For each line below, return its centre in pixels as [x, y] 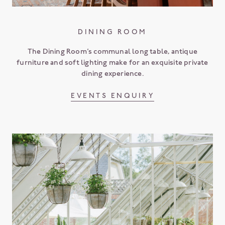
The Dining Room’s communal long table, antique [113, 51]
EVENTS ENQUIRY [113, 95]
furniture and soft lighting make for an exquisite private [113, 62]
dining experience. [113, 73]
